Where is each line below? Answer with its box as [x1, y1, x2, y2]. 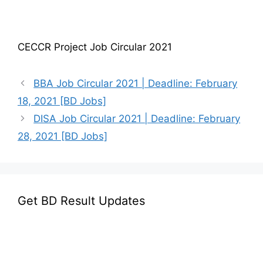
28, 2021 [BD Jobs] [18, 130, 107, 142]
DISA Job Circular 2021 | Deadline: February [33, 112, 241, 124]
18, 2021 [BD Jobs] [18, 95, 106, 107]
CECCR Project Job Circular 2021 [18, 41, 172, 53]
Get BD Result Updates [18, 193, 145, 208]
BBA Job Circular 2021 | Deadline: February [33, 77, 238, 89]
